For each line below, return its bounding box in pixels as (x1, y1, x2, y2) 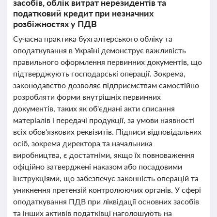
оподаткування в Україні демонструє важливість (13, 46, 186, 55)
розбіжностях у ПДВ (13, 18, 97, 29)
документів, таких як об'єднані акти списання (13, 104, 175, 113)
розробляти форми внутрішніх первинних (13, 92, 161, 101)
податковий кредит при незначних (13, 8, 154, 18)
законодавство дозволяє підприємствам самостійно (13, 80, 199, 90)
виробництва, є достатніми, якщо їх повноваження (13, 150, 194, 159)
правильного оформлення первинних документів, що (13, 57, 202, 66)
